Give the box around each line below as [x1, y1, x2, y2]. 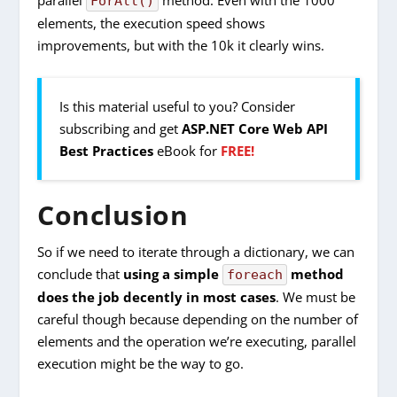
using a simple [123, 264, 223, 283]
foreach [227, 266, 284, 283]
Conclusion [37, 196, 189, 233]
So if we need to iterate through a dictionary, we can [37, 242, 355, 261]
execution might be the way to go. [37, 354, 245, 372]
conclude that [37, 264, 124, 283]
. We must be [276, 287, 356, 306]
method [287, 264, 345, 283]
